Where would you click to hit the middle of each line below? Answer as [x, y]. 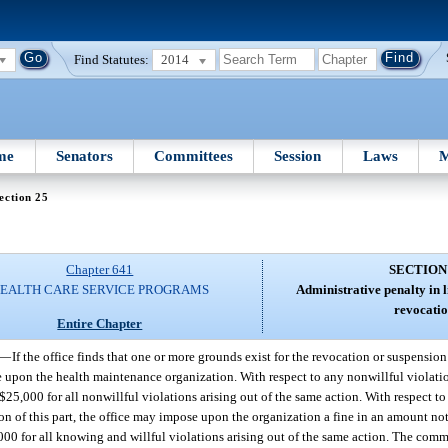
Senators [84, 155]
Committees [194, 155]
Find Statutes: [112, 59]
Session [298, 155]
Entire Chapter [100, 323]
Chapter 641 [100, 270]
